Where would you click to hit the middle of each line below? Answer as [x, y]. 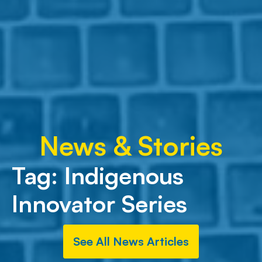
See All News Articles [131, 241]
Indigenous [124, 175]
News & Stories [131, 146]
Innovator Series [99, 204]
